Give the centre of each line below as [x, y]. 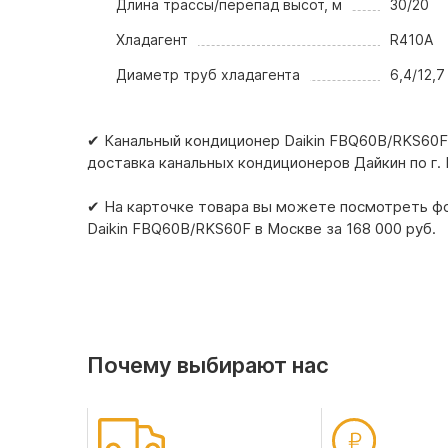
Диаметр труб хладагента [208, 74]
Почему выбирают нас [208, 365]
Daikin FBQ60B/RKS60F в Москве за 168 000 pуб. [261, 228]
